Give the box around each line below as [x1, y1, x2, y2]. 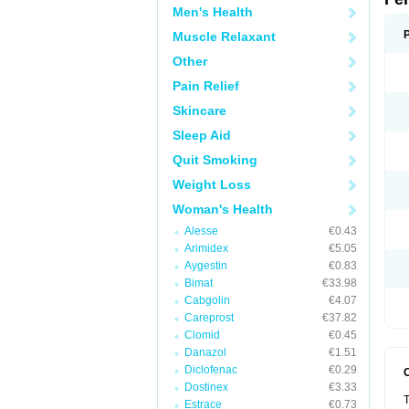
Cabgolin [184, 294, 230, 307]
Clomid [184, 329, 220, 341]
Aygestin [184, 259, 227, 272]
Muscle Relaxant [173, 29, 276, 44]
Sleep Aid [173, 128, 231, 142]
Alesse [184, 225, 218, 237]
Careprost [184, 311, 234, 324]
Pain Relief [173, 79, 239, 93]
